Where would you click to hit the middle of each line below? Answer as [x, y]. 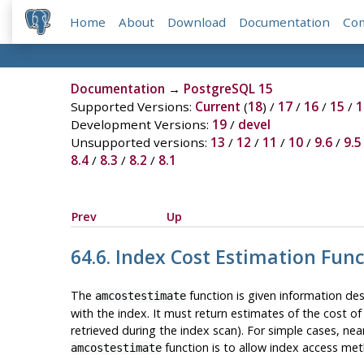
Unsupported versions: [140, 143]
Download [197, 22]
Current [217, 107]
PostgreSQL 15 [228, 89]
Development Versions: [141, 125]
